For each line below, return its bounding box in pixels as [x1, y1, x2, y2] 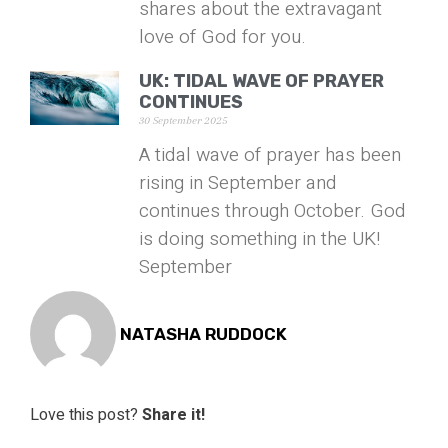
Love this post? [30, 403, 142, 428]
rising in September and [139, 169, 338, 198]
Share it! [142, 403, 205, 428]
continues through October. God [139, 197, 407, 226]
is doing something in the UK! [139, 225, 381, 254]
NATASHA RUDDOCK [120, 323, 287, 344]
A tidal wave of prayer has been [139, 141, 402, 170]
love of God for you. [139, 23, 307, 52]
